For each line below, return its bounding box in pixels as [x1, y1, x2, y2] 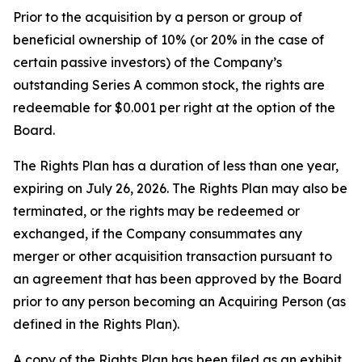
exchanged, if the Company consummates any [13, 225, 302, 242]
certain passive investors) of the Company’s [13, 54, 282, 70]
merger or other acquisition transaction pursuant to [13, 248, 332, 264]
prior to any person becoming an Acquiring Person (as [13, 293, 346, 309]
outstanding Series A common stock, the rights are [13, 77, 325, 93]
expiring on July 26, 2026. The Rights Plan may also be [13, 180, 347, 196]
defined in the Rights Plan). [13, 316, 179, 332]
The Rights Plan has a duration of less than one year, [13, 158, 339, 174]
